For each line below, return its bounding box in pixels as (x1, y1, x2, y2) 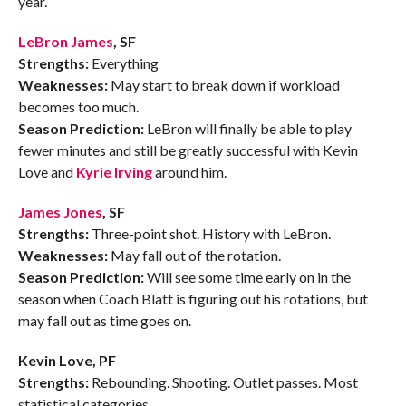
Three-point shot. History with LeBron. (91, 225, 331, 243)
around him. (151, 163, 227, 181)
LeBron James (17, 33, 113, 51)
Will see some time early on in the (146, 268, 351, 286)
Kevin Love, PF (17, 352, 116, 370)
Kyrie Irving (75, 163, 152, 181)
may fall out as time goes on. (17, 312, 191, 330)
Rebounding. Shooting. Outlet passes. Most (91, 373, 358, 391)
